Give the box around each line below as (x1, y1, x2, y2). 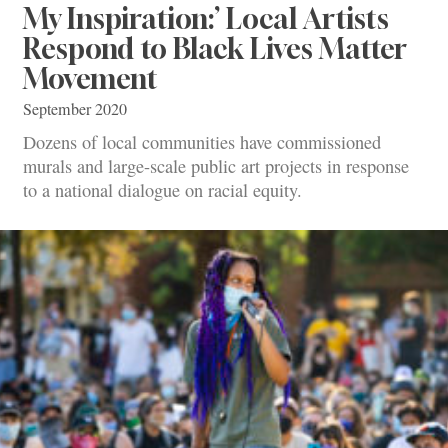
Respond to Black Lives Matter (23, 31, 407, 65)
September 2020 (23, 98, 127, 121)
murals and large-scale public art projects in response (23, 154, 409, 179)
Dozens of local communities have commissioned (23, 130, 381, 155)
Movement (23, 61, 158, 95)
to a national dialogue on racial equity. (23, 178, 302, 203)
